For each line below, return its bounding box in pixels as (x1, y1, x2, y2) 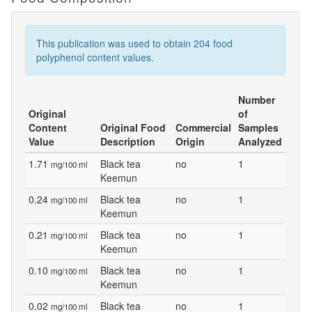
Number (238, 93, 275, 107)
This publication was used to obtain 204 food (36, 36, 233, 50)
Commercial (175, 120, 231, 134)
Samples (238, 120, 279, 134)
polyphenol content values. (36, 50, 154, 64)
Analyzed (238, 134, 282, 148)
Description (100, 134, 155, 148)
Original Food (100, 120, 166, 134)
